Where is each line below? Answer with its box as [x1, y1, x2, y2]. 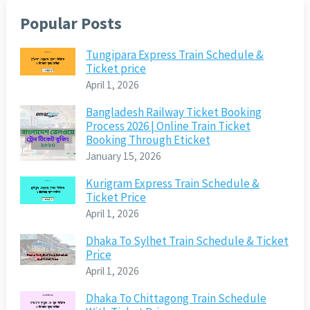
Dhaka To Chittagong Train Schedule [85, 291, 266, 307]
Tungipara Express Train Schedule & [85, 47, 264, 63]
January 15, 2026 [85, 149, 161, 163]
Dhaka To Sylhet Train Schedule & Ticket [85, 233, 289, 249]
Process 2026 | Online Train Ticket [85, 118, 250, 134]
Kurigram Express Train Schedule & [85, 176, 259, 192]
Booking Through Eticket [85, 132, 210, 148]
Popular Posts [19, 13, 122, 34]
